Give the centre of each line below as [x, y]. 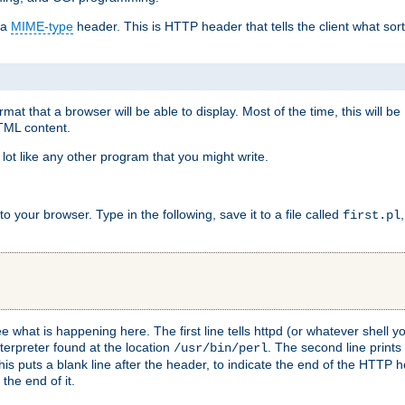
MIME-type [42, 27]
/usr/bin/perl [221, 348]
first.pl [372, 215]
